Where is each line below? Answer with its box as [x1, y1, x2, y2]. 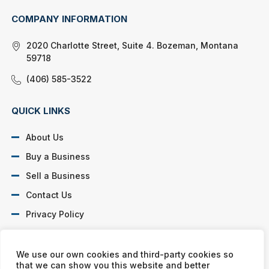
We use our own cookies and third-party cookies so [16, 249, 234, 259]
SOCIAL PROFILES [11, 240, 93, 252]
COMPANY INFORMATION [11, 13, 128, 25]
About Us [26, 131, 64, 142]
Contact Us [26, 189, 73, 200]
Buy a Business [26, 151, 91, 162]
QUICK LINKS [11, 104, 71, 116]
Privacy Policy [26, 208, 85, 219]
